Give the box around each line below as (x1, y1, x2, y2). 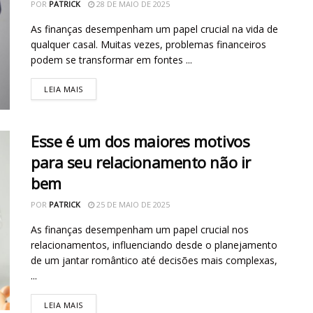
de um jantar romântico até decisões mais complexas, (31, 253, 277, 267)
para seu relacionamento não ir (31, 151, 251, 173)
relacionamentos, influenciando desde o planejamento (31, 238, 277, 252)
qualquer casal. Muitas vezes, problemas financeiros (31, 37, 266, 51)
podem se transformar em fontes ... (31, 52, 192, 66)
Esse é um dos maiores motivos (31, 130, 250, 152)
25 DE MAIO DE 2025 (94, 198, 170, 210)
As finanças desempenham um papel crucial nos (31, 222, 249, 236)
